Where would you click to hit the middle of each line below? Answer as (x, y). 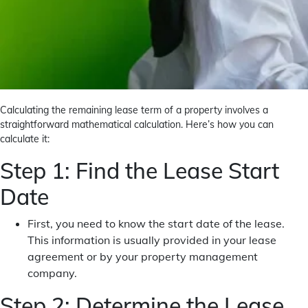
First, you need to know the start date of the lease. (156, 223)
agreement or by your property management (143, 256)
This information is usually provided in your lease (152, 240)
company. (52, 273)
